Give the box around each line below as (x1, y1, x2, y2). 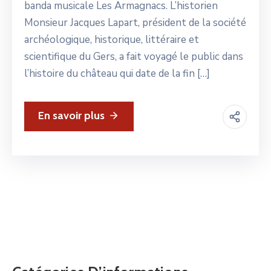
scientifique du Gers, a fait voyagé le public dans (24, 50, 243, 64)
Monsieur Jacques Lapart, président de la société (24, 16, 246, 30)
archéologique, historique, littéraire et (24, 33, 199, 47)
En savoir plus (38, 109, 105, 123)
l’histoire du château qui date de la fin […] (24, 67, 210, 81)
